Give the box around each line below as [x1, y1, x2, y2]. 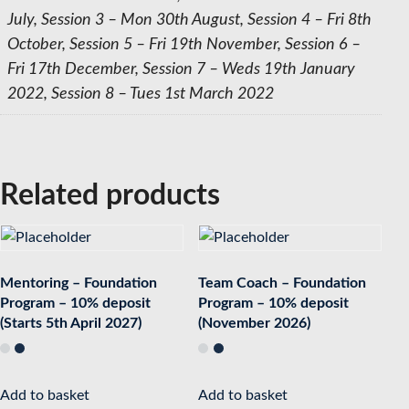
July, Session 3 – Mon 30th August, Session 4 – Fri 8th [7, 11, 372, 28]
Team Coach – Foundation [198, 275, 367, 290]
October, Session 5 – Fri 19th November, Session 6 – [7, 36, 361, 53]
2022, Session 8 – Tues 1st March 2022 [7, 85, 274, 102]
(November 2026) [198, 315, 311, 330]
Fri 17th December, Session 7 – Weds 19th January [7, 60, 355, 78]
